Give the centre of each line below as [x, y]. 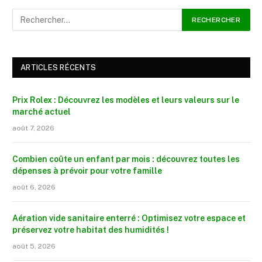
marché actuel [42, 112]
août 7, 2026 [33, 128]
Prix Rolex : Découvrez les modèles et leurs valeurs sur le [126, 100]
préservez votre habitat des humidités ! [91, 230]
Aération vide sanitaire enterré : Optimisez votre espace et [129, 218]
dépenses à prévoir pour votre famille [87, 171]
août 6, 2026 [34, 187]
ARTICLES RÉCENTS [58, 68]
